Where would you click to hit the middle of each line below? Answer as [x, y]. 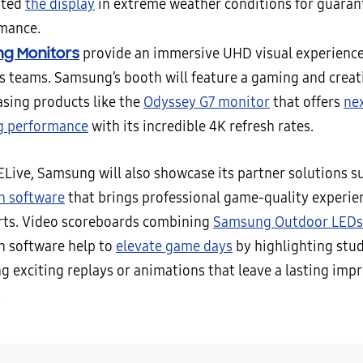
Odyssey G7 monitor [207, 102]
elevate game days [174, 247]
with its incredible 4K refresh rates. [201, 127]
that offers [307, 102]
